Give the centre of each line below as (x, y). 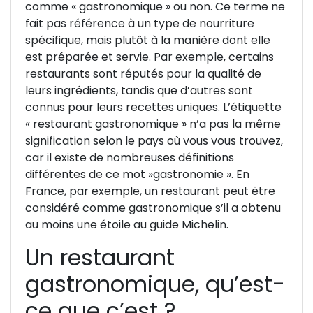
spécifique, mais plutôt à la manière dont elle (148, 40)
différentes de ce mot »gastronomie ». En (137, 174)
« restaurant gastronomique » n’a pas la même (153, 124)
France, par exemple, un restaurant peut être (150, 191)
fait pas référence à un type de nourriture (140, 23)
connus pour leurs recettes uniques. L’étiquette (153, 107)
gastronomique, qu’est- (155, 284)
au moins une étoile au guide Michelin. (127, 224)
